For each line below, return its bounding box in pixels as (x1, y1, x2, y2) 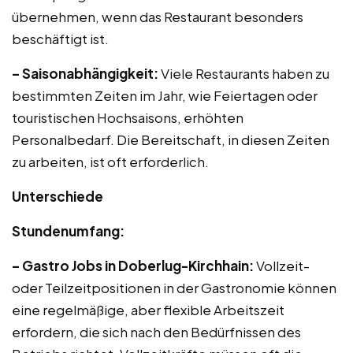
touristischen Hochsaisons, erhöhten (12, 109, 243, 126)
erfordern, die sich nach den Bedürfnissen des (12, 323, 301, 340)
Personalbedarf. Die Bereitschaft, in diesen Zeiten (12, 131, 329, 148)
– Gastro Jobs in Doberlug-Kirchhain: (12, 257, 254, 274)
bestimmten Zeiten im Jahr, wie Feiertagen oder (12, 87, 318, 104)
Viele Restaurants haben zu (158, 65, 329, 82)
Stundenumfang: (12, 222, 124, 240)
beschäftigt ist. (12, 30, 109, 47)
